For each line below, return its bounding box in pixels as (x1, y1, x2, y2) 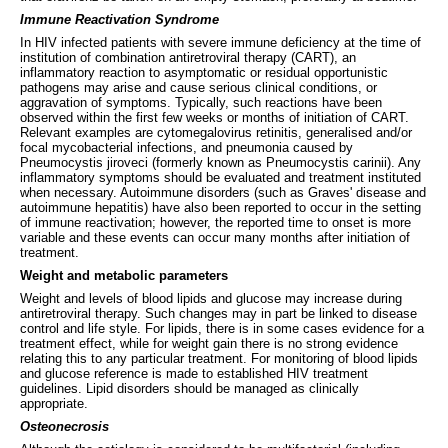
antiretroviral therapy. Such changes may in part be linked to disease (20, 305, 417, 321)
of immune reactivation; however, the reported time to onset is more (20, 214, 411, 230)
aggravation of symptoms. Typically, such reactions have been (20, 94, 382, 110)
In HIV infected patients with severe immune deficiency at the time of (20, 34, 421, 50)
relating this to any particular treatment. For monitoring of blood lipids (20, 350, 418, 366)
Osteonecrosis (20, 418, 109, 434)
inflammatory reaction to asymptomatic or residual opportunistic (20, 64, 388, 80)
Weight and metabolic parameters (20, 267, 228, 283)
